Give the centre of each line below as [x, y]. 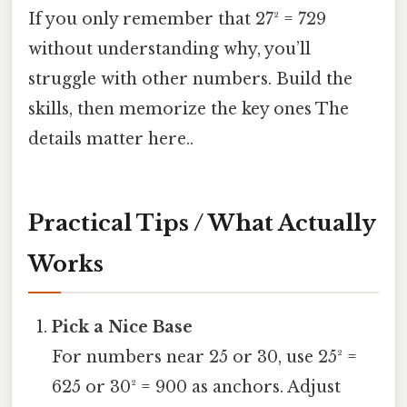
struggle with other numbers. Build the [190, 79]
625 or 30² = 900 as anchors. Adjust [197, 387]
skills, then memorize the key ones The [189, 109]
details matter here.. [111, 139]
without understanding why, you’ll [169, 50]
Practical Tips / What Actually [202, 223]
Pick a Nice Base [123, 328]
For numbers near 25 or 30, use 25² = [205, 357]
